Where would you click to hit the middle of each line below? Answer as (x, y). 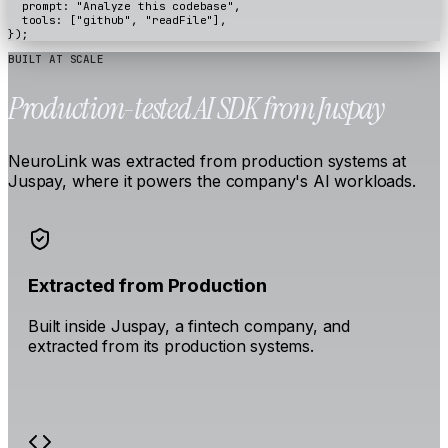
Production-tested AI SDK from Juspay (196, 109)
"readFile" (179, 19)
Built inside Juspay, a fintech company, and (189, 325)
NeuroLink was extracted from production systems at (207, 161)
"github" (104, 19)
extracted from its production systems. (171, 345)
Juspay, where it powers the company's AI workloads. (212, 181)
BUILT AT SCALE (56, 59)
